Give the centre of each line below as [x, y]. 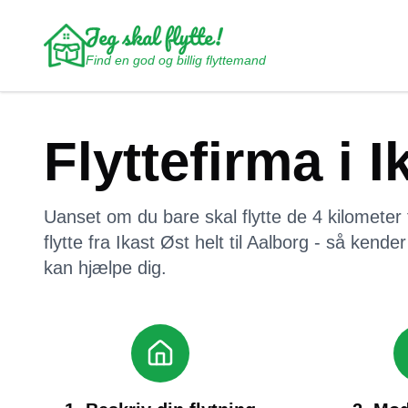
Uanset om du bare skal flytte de [175, 217]
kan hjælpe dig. [105, 268]
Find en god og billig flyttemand [175, 60]
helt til [216, 242]
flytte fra [80, 242]
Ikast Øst [153, 242]
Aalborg [278, 242]
